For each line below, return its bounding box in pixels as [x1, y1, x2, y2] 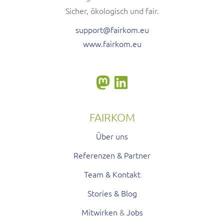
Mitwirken [81, 206, 117, 218]
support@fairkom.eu [75, 23, 149, 35]
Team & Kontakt [83, 168, 140, 180]
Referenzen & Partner [73, 149, 150, 161]
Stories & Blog [87, 187, 137, 199]
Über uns [96, 130, 128, 142]
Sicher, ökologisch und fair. [65, 4, 159, 16]
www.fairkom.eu [82, 37, 141, 49]
